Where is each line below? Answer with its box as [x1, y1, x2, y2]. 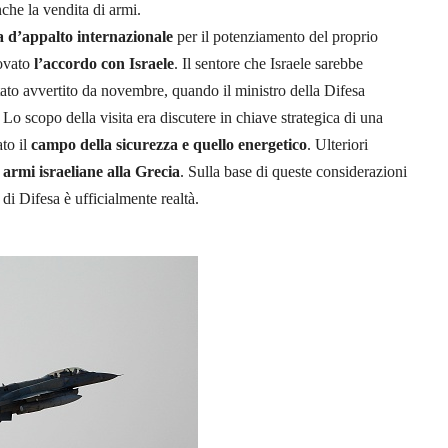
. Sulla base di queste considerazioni [180, 162, 407, 180]
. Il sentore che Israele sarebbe [174, 54, 363, 72]
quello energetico [193, 135, 307, 153]
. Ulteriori [307, 135, 368, 153]
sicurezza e [116, 135, 189, 153]
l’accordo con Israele [34, 54, 174, 72]
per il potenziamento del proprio [173, 27, 378, 45]
